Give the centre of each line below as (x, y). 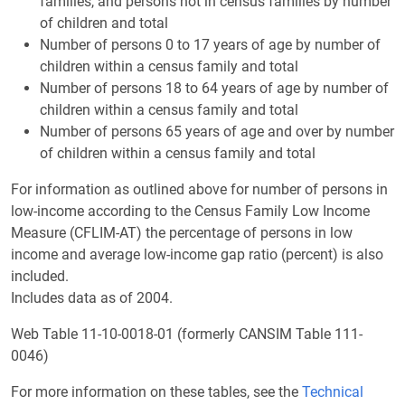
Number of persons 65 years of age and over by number (217, 132)
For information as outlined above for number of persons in (199, 189)
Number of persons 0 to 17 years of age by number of (210, 45)
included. (40, 276)
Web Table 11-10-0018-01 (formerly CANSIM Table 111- (187, 334)
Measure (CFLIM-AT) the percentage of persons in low (182, 233)
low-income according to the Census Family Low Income (190, 211)
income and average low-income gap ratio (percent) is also (197, 254)
